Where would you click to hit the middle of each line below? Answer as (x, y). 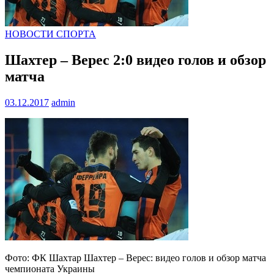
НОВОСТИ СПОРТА (50, 34)
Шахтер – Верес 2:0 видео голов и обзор (135, 60)
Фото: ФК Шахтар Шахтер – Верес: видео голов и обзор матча (135, 258)
